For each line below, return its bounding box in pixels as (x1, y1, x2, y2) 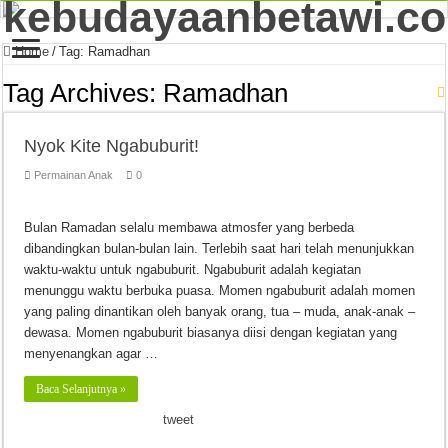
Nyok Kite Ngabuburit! (24, 136, 200, 156)
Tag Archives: (3, 78, 164, 108)
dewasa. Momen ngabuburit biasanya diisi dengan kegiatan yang (24, 325, 398, 340)
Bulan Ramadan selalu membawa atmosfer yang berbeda (24, 220, 355, 235)
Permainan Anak (34, 169, 114, 181)
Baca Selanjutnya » (36, 382, 127, 396)
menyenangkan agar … (24, 346, 159, 361)
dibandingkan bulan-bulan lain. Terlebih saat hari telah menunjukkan (24, 241, 415, 256)
